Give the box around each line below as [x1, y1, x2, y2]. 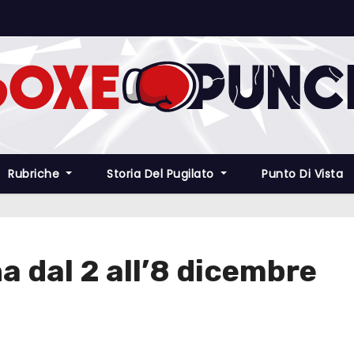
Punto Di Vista [262, 166, 344, 182]
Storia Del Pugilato [107, 166, 218, 182]
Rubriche [8, 166, 63, 182]
